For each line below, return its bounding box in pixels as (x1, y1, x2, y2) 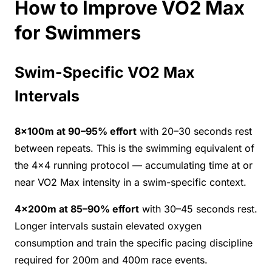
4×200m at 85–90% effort (15, 203, 139, 216)
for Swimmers (15, 21, 141, 44)
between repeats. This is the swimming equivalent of (15, 142, 254, 155)
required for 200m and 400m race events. (15, 254, 208, 267)
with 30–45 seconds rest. (139, 203, 257, 216)
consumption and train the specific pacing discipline (15, 237, 253, 250)
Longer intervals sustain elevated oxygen (15, 220, 202, 233)
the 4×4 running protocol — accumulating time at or (15, 159, 253, 172)
